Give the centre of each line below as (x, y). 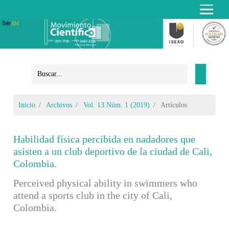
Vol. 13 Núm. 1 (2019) (117, 105)
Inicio (27, 105)
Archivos (59, 105)
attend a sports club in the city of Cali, (93, 195)
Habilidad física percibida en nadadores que (105, 139)
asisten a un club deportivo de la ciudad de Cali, (113, 151)
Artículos (173, 105)
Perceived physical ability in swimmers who (106, 183)
